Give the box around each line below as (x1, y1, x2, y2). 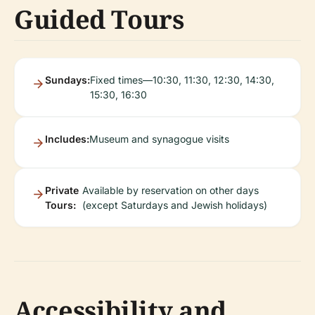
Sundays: (45, 74, 90, 86)
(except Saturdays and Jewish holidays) (82, 199, 267, 211)
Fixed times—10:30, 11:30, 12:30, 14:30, (90, 74, 274, 86)
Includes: (45, 133, 89, 145)
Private (45, 184, 79, 196)
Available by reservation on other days (82, 184, 259, 196)
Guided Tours (14, 2, 184, 37)
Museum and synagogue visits (89, 133, 229, 145)
